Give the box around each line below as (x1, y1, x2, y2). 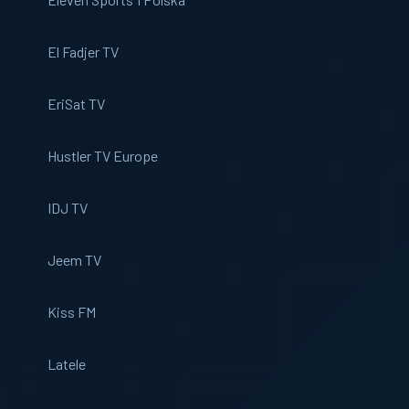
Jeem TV (47, 251, 101, 268)
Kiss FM (47, 303, 96, 320)
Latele (47, 355, 86, 372)
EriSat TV (47, 95, 105, 112)
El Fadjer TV (47, 43, 119, 60)
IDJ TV (47, 199, 88, 216)
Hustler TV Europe (47, 147, 158, 164)
